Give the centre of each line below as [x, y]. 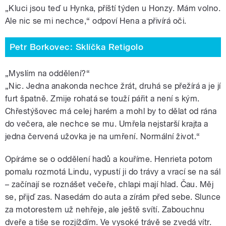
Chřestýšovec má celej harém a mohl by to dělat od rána [111, 111]
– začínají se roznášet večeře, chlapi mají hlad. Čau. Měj [109, 184]
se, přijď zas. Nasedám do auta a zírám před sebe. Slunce [113, 197]
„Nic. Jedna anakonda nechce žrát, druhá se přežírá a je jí [113, 86]
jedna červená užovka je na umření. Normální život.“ [103, 136]
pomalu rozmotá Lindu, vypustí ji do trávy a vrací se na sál [113, 172]
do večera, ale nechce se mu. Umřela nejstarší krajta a [107, 124]
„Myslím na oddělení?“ [48, 73]
